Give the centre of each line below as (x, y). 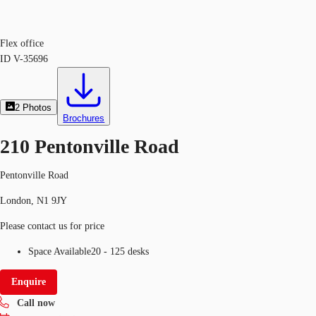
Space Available (60, 251)
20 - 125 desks (120, 251)
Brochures (84, 118)
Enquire (29, 281)
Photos (37, 108)
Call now (36, 303)
